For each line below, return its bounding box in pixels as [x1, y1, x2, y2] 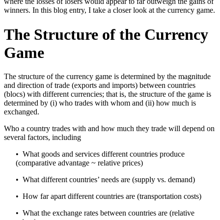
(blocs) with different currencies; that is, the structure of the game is [4, 90, 211, 99]
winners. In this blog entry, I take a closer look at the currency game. [4, 6, 215, 15]
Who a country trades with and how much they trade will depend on [4, 124, 215, 133]
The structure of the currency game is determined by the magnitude [4, 72, 211, 81]
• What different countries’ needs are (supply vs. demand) [16, 175, 195, 184]
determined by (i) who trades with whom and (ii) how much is [4, 99, 196, 108]
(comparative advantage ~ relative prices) [16, 159, 143, 167]
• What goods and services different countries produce [16, 150, 185, 159]
